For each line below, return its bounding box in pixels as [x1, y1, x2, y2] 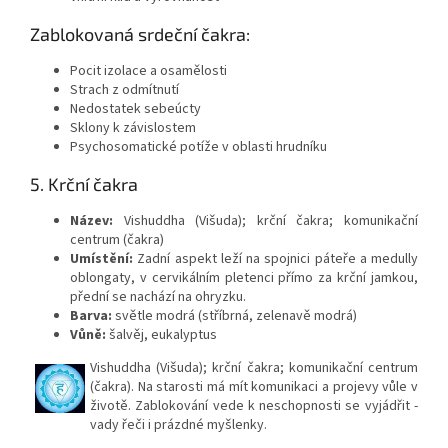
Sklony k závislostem [70, 118, 196, 139]
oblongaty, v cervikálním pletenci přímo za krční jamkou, [70, 268, 418, 289]
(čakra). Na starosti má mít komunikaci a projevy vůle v [90, 377, 418, 398]
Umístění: [70, 249, 133, 270]
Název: [70, 211, 113, 232]
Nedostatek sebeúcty [70, 99, 201, 120]
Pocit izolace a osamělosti [70, 61, 227, 82]
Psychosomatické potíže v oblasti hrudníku [70, 137, 327, 158]
